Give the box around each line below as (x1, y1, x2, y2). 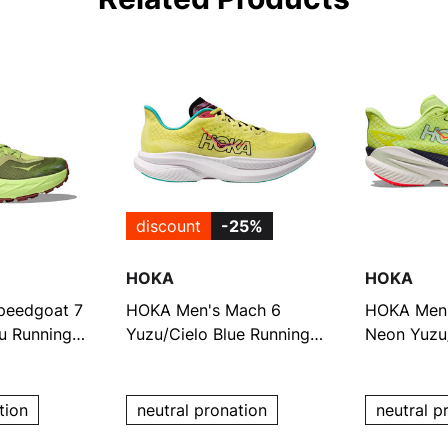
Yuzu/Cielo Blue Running (125, 323, 310, 344)
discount (135, 215, 201, 236)
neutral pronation (136, 400, 267, 421)
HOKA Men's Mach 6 (125, 299, 281, 320)
